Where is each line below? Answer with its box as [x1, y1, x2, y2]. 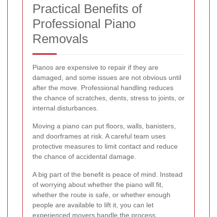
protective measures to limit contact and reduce [32, 142, 178, 150]
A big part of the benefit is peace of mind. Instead [32, 170, 183, 178]
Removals [32, 31, 88, 46]
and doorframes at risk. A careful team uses [32, 132, 166, 140]
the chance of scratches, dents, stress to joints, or [32, 93, 185, 102]
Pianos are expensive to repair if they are [32, 63, 158, 71]
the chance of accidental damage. [32, 152, 136, 160]
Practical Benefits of [32, 1, 142, 16]
